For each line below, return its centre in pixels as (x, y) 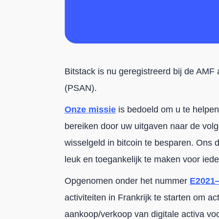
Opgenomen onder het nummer (127, 181)
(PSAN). (81, 88)
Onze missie (90, 109)
